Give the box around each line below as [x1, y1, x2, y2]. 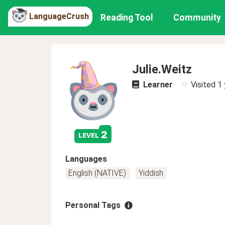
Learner [141, 80, 173, 89]
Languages [65, 154, 107, 164]
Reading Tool [100, 13, 154, 23]
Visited [191, 80, 217, 89]
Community [173, 13, 221, 23]
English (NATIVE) [68, 168, 127, 178]
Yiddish [139, 168, 164, 178]
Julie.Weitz [132, 62, 192, 76]
